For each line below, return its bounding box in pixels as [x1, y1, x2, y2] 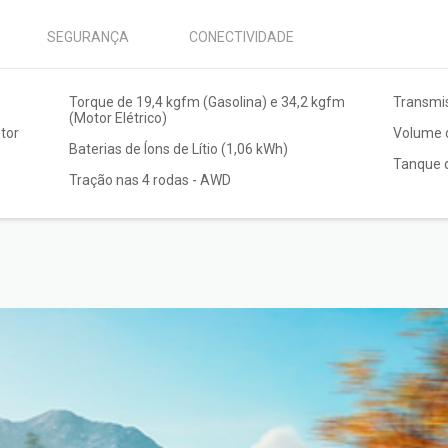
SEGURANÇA [47, 29, 129, 46]
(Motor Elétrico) [68, 110, 167, 127]
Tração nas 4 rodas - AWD [68, 172, 231, 189]
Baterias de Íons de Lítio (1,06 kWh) [68, 141, 288, 158]
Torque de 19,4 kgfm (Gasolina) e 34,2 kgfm [68, 94, 345, 111]
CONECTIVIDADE [189, 29, 294, 46]
